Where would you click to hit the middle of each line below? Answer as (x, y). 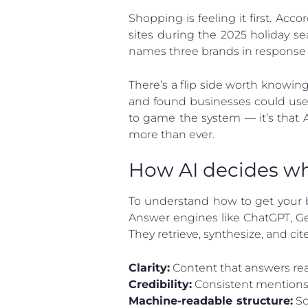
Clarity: (149, 267)
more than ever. (172, 134)
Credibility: (160, 284)
